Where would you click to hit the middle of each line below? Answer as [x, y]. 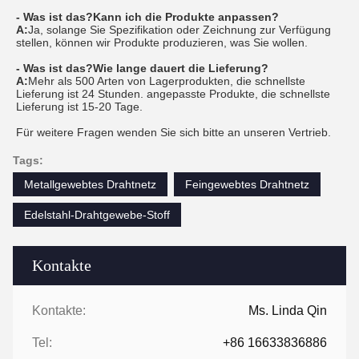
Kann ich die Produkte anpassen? [186, 17]
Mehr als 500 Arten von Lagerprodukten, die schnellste [167, 81]
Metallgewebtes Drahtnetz [90, 185]
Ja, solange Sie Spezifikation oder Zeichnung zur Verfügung [179, 30]
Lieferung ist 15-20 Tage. [79, 107]
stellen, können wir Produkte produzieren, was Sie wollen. [162, 43]
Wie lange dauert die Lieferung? [181, 69]
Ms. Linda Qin [288, 311]
